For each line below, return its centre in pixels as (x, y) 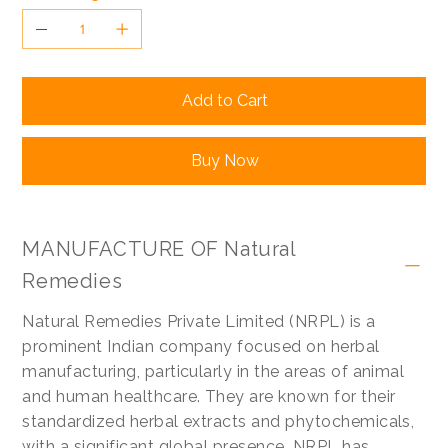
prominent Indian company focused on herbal (201, 346)
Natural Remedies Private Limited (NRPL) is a (199, 321)
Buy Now (225, 160)
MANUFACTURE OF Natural (159, 248)
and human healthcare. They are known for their (209, 396)
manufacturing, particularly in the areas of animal (213, 371)
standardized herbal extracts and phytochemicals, (218, 421)
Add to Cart (225, 100)
